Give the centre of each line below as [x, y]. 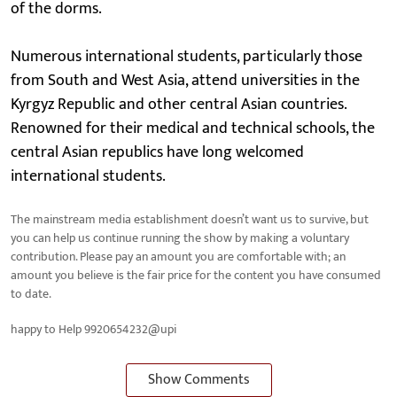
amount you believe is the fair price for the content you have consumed [196, 275]
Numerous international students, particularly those [187, 56]
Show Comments [198, 379]
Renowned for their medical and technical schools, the [193, 128]
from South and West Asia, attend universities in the [185, 80]
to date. [31, 293]
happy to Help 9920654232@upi [95, 329]
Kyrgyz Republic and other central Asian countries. [179, 104]
